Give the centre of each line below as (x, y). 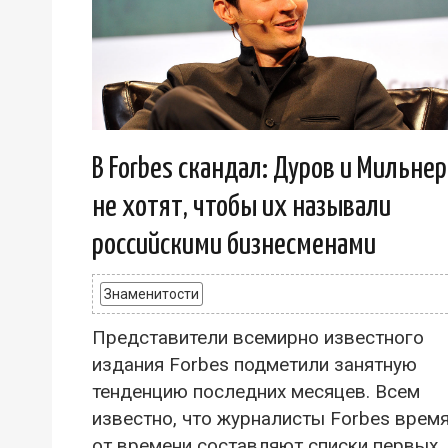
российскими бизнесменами (234, 244)
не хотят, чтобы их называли (241, 206)
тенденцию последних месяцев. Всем (256, 391)
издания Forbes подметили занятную (254, 364)
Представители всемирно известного (258, 337)
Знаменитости (151, 293)
